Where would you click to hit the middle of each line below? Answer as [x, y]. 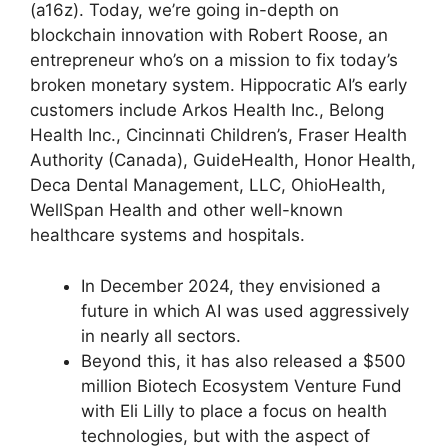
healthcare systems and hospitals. [167, 235]
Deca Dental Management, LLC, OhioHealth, [208, 185]
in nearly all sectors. [161, 335]
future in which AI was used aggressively [245, 310]
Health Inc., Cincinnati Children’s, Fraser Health [218, 135]
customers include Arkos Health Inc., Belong [207, 110]
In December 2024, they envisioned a [231, 285]
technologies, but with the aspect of [225, 435]
